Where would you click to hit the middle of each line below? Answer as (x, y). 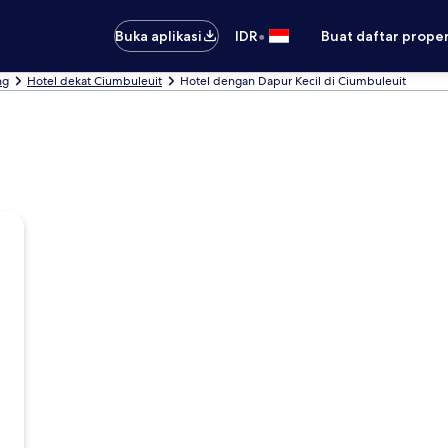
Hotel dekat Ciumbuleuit (94, 81)
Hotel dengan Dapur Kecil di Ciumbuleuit (293, 81)
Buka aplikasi (159, 36)
